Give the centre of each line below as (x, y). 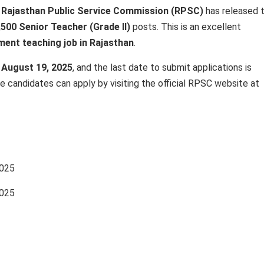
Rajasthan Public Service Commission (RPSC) (102, 11)
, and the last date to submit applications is (162, 67)
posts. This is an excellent (186, 27)
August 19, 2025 (37, 67)
